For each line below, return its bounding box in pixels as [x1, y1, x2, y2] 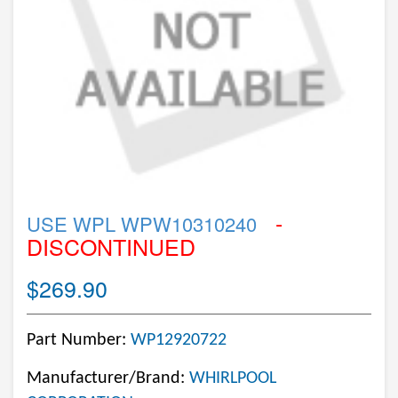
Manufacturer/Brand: [27, 370, 189, 387]
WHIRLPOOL [189, 370, 276, 387]
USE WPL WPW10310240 [27, 210, 257, 237]
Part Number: [27, 331, 131, 349]
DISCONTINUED [27, 230, 195, 262]
